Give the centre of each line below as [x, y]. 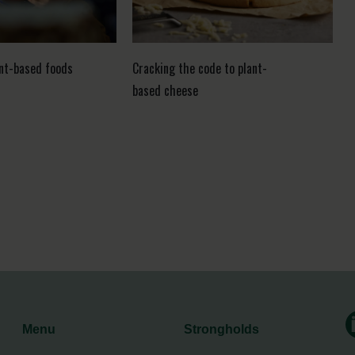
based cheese [165, 90]
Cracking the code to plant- [199, 68]
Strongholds [221, 329]
